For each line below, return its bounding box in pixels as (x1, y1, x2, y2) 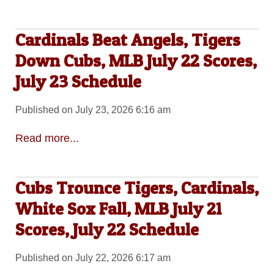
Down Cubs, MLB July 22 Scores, (15, 50, 257, 72)
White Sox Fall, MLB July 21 (15, 198, 221, 220)
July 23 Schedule (15, 71, 141, 92)
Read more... (15, 131, 79, 144)
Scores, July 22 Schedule (15, 219, 199, 240)
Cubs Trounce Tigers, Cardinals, (15, 177, 259, 199)
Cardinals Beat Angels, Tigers (15, 29, 240, 51)
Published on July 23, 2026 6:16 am (15, 105, 171, 116)
